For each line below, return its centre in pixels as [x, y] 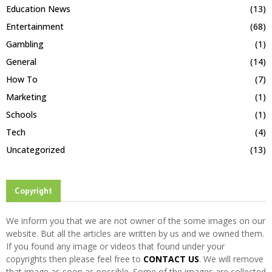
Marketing [26, 97]
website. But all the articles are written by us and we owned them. [135, 233]
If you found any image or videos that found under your [115, 246]
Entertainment [35, 26]
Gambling [25, 44]
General [21, 61]
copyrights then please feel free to [75, 259]
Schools [22, 114]
